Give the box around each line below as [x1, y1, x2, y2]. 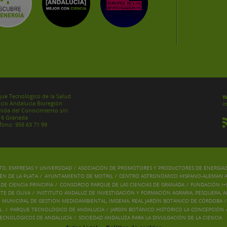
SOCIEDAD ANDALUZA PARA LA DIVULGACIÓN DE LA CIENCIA [78, 214, 222, 221]
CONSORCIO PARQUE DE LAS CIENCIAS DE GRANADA [59, 180, 184, 188]
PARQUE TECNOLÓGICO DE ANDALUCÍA [10, 205, 104, 213]
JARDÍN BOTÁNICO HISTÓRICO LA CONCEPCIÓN [110, 205, 224, 213]
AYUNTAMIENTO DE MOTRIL [44, 172, 113, 180]
